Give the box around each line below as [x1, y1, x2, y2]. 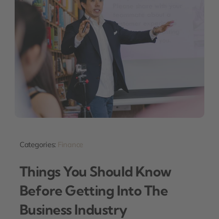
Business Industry [19, 200, 128, 218]
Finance [57, 140, 84, 150]
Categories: [19, 140, 58, 150]
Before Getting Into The [19, 181, 168, 199]
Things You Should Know [19, 162, 172, 180]
